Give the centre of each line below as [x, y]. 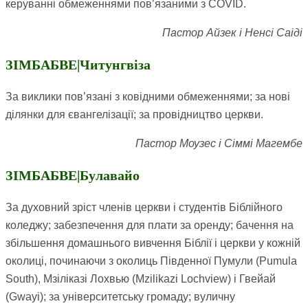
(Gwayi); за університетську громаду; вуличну [120, 297]
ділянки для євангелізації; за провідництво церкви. [134, 115]
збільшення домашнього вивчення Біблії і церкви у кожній [153, 243]
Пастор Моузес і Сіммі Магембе [219, 144]
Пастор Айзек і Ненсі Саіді [232, 33]
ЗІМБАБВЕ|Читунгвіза [78, 65]
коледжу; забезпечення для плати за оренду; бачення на [150, 225]
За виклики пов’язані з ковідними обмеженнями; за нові [148, 97]
